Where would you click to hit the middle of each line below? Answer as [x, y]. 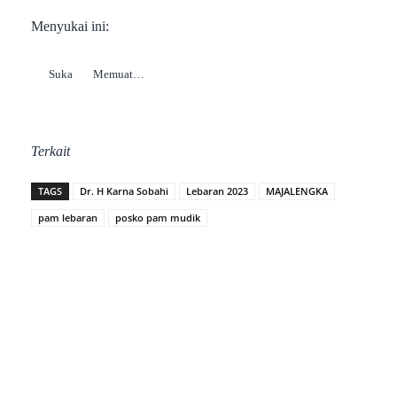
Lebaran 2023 [217, 191]
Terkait [51, 152]
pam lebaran [68, 218]
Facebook [94, 382]
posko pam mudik [158, 218]
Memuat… [119, 74]
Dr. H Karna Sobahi [124, 191]
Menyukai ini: [70, 26]
